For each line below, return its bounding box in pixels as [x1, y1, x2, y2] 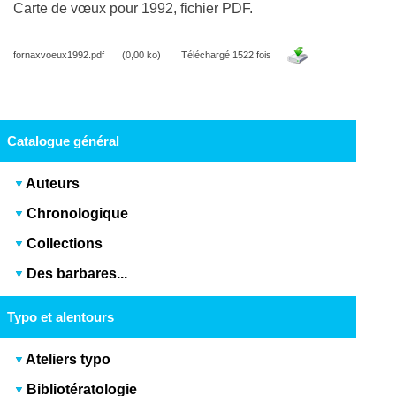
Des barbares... [23, 265, 128, 281]
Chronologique [27, 205, 129, 221]
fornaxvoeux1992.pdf [13, 49, 105, 60]
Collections [27, 235, 103, 251]
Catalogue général [6, 133, 119, 148]
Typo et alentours [6, 308, 114, 324]
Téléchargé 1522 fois [179, 49, 275, 60]
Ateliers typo [26, 351, 111, 367]
